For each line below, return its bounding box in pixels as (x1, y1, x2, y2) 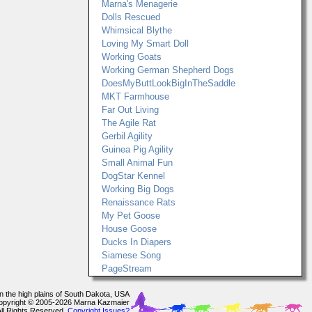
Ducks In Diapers (102, 237, 171, 247)
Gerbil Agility (102, 131, 153, 141)
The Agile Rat (102, 118, 156, 128)
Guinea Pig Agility (102, 144, 173, 155)
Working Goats (102, 52, 162, 62)
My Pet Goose (102, 210, 160, 221)
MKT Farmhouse (102, 91, 169, 102)
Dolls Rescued (102, 12, 160, 22)
